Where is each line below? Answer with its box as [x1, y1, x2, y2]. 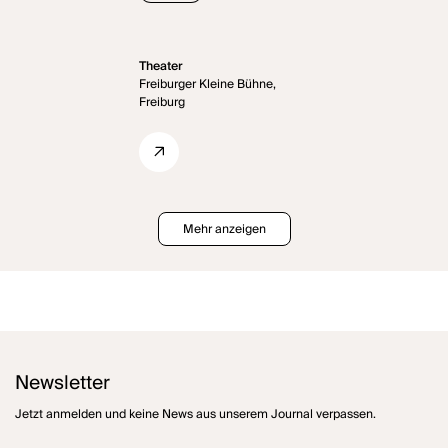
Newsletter [15, 366, 111, 400]
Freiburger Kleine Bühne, [139, 73, 277, 95]
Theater [139, 55, 184, 77]
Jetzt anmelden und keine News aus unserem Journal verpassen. [15, 403, 377, 425]
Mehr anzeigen [182, 218, 266, 240]
